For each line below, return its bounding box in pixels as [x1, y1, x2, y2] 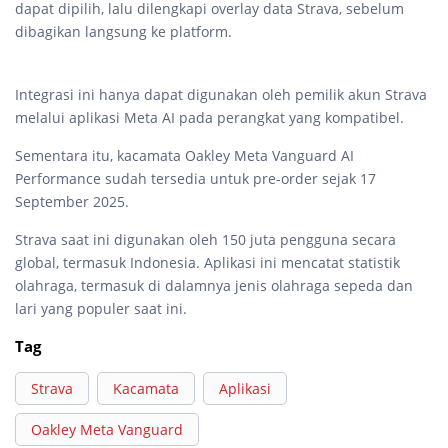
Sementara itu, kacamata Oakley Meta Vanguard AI [15, 146, 354, 165]
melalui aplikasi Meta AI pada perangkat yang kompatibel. [15, 108, 408, 127]
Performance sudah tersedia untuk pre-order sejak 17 [15, 169, 376, 188]
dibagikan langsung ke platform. [15, 22, 232, 41]
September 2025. [15, 192, 129, 211]
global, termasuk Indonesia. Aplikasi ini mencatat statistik [15, 253, 400, 272]
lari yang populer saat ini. [15, 299, 191, 318]
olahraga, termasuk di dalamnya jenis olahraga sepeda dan [15, 276, 413, 295]
